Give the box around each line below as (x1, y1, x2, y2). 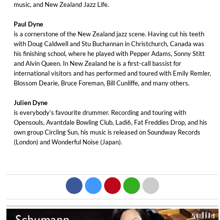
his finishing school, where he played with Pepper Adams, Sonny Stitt (14, 49, 205, 57)
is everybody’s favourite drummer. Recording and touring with (14, 108, 186, 116)
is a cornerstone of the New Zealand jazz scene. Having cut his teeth (14, 29, 204, 38)
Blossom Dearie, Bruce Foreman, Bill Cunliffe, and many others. (14, 79, 190, 87)
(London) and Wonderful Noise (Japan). (14, 137, 122, 146)
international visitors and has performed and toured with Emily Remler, (14, 69, 211, 77)
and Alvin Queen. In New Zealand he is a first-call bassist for (14, 59, 181, 67)
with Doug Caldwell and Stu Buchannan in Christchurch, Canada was (14, 39, 204, 48)
